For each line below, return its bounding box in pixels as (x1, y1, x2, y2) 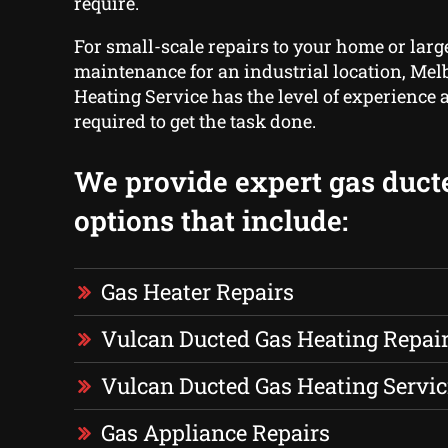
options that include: (73, 202, 348, 240)
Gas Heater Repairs (100, 277, 294, 307)
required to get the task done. (73, 109, 316, 134)
